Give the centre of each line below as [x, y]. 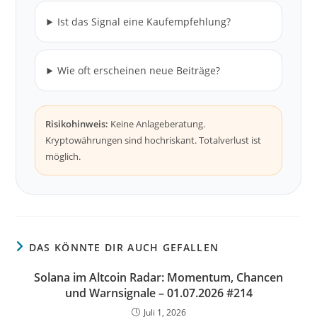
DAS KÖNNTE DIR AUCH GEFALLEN [124, 247]
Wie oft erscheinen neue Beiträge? [139, 70]
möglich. [63, 156]
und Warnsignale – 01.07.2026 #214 [158, 293]
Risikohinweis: [77, 124]
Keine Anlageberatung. [157, 124]
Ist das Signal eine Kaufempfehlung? [144, 22]
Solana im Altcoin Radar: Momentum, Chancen [158, 277]
